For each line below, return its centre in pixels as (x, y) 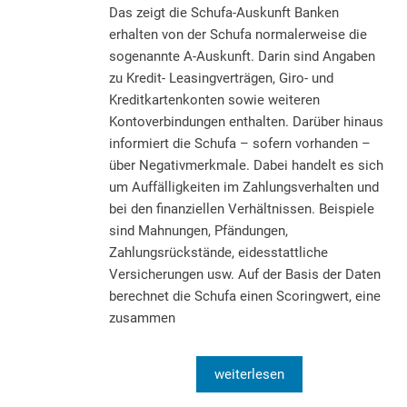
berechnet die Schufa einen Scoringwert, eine (245, 296)
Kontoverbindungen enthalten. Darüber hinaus (246, 121)
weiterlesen (249, 374)
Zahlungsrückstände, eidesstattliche (218, 252)
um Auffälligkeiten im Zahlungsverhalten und (244, 187)
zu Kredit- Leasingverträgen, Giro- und (221, 78)
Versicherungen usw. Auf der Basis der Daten (245, 274)
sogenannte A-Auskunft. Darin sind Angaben (242, 56)
